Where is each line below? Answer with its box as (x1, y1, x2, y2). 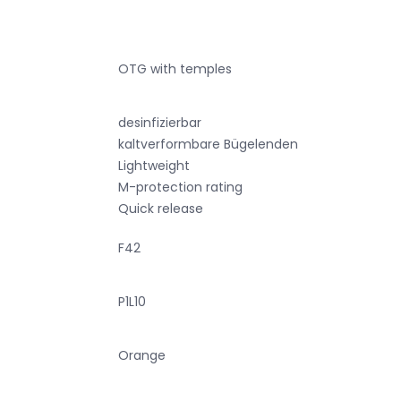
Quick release (118, 199, 203, 218)
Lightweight (118, 156, 190, 175)
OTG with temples (118, 59, 232, 78)
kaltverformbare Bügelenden (118, 134, 298, 153)
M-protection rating (118, 177, 243, 196)
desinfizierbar (118, 113, 201, 132)
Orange (118, 346, 166, 364)
